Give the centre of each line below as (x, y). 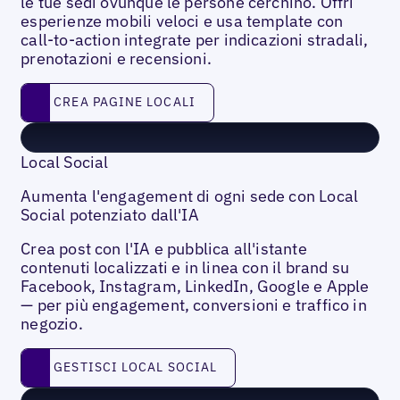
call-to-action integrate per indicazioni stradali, (195, 39)
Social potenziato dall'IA (110, 214)
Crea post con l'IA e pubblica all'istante (164, 248)
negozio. (52, 323)
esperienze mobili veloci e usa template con (182, 21)
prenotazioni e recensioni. (116, 58)
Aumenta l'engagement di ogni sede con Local (190, 196)
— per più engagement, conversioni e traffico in (194, 304)
